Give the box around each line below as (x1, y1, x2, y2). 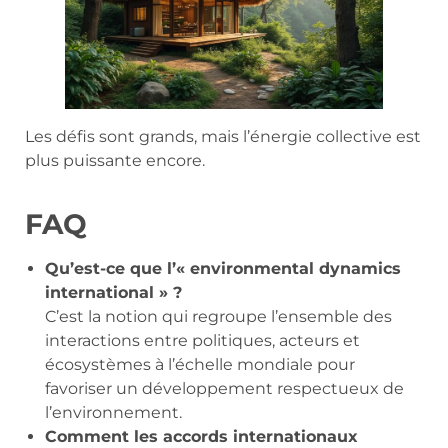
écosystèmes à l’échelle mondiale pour (45, 354, 355, 374)
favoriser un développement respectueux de (45, 378, 404, 398)
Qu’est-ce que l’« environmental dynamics (45, 258, 401, 278)
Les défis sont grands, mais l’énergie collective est (25, 126, 421, 146)
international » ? (45, 282, 182, 302)
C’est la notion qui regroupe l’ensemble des (45, 306, 392, 326)
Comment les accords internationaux (45, 426, 358, 446)
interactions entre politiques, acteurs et (45, 330, 360, 350)
